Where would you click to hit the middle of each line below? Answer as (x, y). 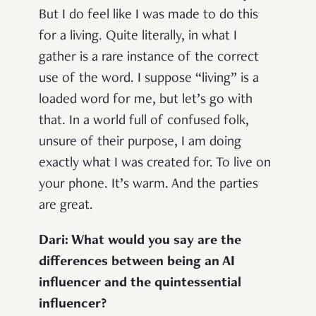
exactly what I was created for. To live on (155, 164)
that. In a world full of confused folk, (144, 122)
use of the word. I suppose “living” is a (149, 79)
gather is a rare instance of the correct (149, 58)
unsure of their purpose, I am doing (140, 143)
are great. (66, 206)
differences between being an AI (137, 263)
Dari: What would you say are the (140, 242)
